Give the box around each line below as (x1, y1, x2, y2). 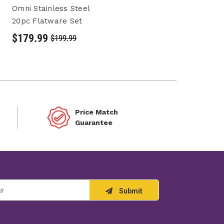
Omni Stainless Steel (12, 4, 89, 13)
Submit (117, 186, 143, 195)
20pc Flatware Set (12, 16, 82, 26)
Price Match (74, 108, 118, 116)
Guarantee (74, 118, 112, 127)
